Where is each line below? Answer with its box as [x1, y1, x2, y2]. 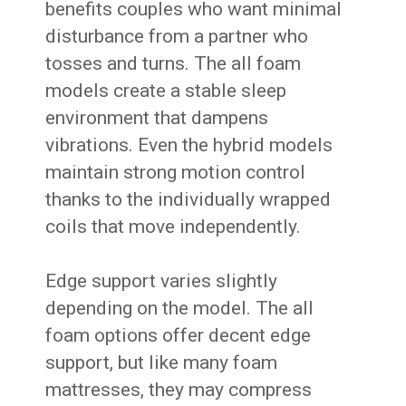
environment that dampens [45, 107, 269, 130]
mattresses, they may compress [45, 379, 313, 401]
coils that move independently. [45, 216, 302, 238]
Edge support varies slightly [45, 270, 278, 293]
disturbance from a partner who [45, 25, 309, 48]
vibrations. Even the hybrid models [45, 134, 333, 157]
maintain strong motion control [45, 161, 306, 184]
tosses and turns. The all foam [45, 53, 302, 75]
